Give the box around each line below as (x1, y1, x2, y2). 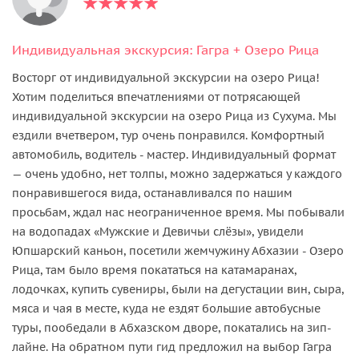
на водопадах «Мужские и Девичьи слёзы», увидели (12, 224, 304, 240)
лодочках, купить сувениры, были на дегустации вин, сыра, (12, 282, 344, 297)
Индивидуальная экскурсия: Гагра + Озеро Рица (12, 42, 319, 58)
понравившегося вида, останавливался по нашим (12, 186, 292, 201)
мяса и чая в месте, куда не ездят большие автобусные (12, 301, 321, 317)
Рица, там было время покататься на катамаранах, (12, 263, 296, 278)
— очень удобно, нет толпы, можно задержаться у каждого (12, 167, 342, 182)
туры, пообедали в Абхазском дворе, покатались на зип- (12, 321, 332, 336)
